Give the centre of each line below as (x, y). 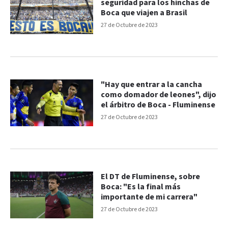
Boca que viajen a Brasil (144, 13)
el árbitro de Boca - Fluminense (158, 105)
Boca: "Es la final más (141, 187)
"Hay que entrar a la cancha (152, 85)
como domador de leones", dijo (159, 95)
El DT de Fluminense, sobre (151, 177)
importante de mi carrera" (149, 197)
